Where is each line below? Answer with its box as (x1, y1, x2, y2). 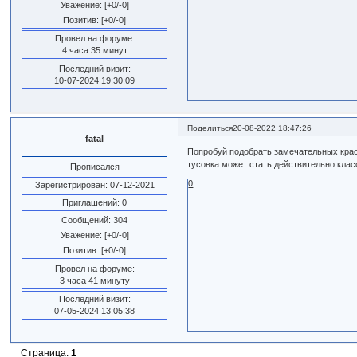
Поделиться (187, 123, 233, 132)
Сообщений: (61, 214, 112, 225)
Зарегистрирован (34, 179, 105, 190)
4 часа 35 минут (61, 45, 127, 55)
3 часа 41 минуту (59, 275, 130, 285)
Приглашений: (62, 197, 120, 207)
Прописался (69, 161, 120, 171)
